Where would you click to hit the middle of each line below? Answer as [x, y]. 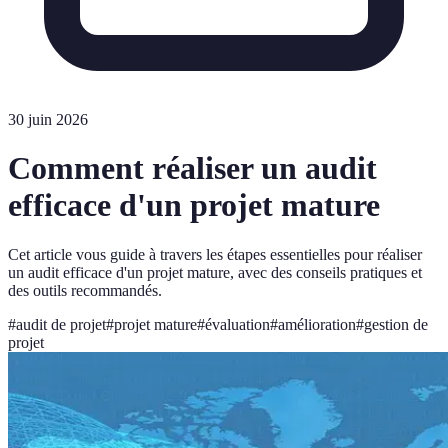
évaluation [237, 324]
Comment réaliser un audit [192, 168]
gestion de [396, 324]
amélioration [317, 324]
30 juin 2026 [48, 119]
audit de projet [61, 324]
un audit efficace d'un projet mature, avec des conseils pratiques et [215, 272]
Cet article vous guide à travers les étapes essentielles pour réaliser [215, 254]
